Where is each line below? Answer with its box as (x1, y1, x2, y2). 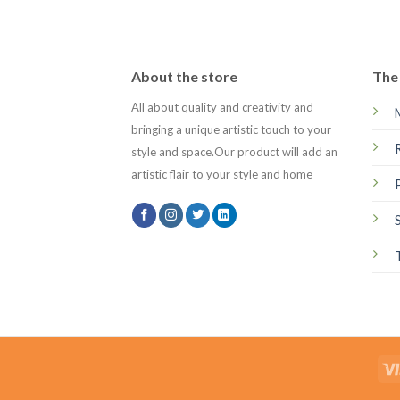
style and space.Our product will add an (131, 144, 337, 159)
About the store (131, 67, 237, 85)
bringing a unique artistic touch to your (131, 121, 331, 137)
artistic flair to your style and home (131, 166, 315, 181)
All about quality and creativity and (131, 99, 313, 114)
